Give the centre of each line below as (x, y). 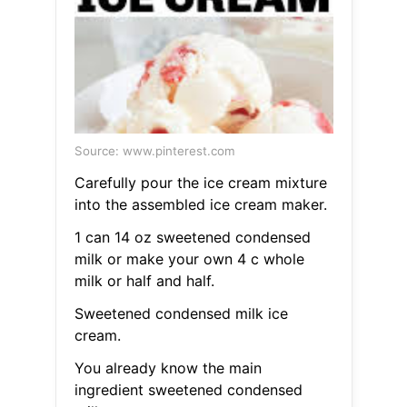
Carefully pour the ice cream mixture (200, 183)
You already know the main (168, 368)
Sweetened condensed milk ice (181, 314)
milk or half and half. (144, 281)
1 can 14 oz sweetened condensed (192, 238)
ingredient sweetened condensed (188, 390)
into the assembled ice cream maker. (200, 205)
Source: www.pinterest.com (154, 151)
